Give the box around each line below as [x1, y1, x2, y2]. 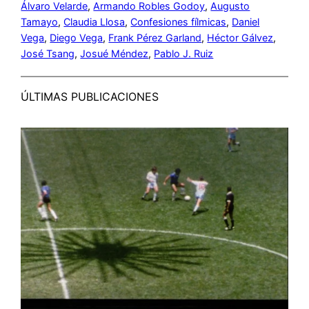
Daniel [232, 15, 260, 28]
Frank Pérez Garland [108, 31, 202, 43]
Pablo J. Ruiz [154, 47, 214, 59]
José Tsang [21, 47, 75, 59]
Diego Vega [50, 31, 103, 43]
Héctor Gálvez [207, 31, 274, 43]
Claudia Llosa [63, 15, 126, 28]
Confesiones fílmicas [130, 15, 227, 28]
